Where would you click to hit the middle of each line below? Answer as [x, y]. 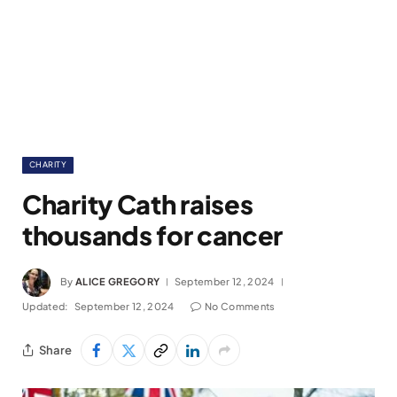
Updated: [45, 306]
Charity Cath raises [138, 204]
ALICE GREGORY [118, 281]
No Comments [240, 306]
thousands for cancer [153, 235]
